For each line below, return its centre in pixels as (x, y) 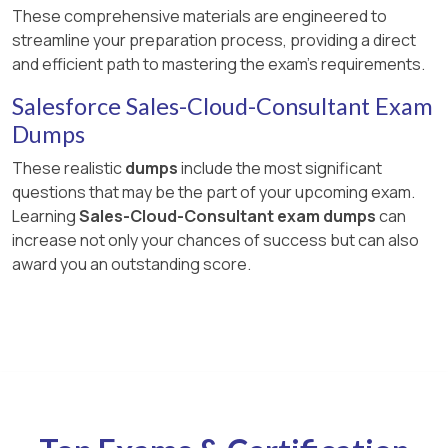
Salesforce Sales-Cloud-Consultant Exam (222, 105)
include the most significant (280, 167)
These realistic (68, 167)
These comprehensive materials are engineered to (199, 15)
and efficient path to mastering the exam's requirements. (218, 63)
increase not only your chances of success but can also (215, 239)
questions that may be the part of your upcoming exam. (213, 191)
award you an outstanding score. (131, 263)
